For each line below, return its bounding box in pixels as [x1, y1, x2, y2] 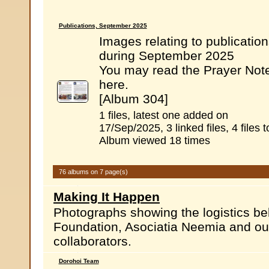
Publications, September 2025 [58, 22, 147, 29]
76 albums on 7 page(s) [58, 168, 128, 175]
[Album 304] [98, 92, 168, 106]
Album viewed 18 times [98, 134, 210, 147]
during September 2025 [98, 49, 234, 62]
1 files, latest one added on [98, 109, 228, 121]
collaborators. [53, 234, 131, 248]
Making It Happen [53, 190, 160, 204]
